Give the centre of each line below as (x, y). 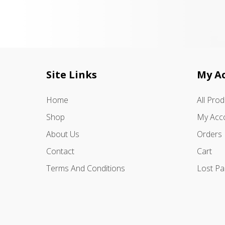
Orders (209, 134)
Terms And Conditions (86, 168)
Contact (60, 151)
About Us (63, 134)
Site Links (72, 75)
